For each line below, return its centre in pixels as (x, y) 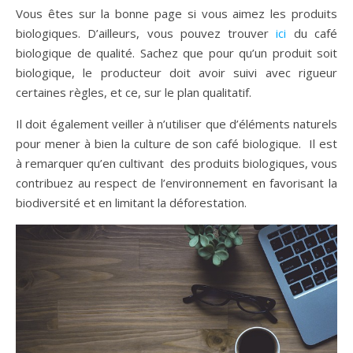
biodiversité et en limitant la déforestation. (131, 203)
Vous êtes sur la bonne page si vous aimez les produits (176, 14)
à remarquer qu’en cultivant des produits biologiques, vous (176, 163)
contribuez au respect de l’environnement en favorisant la (176, 183)
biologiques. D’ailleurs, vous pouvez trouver (146, 33)
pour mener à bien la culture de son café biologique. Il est (176, 144)
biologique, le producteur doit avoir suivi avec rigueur (176, 73)
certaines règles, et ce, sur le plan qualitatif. (134, 93)
